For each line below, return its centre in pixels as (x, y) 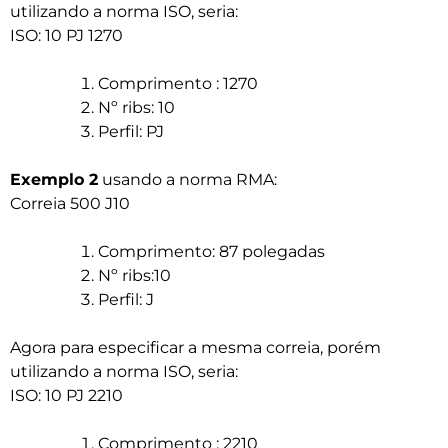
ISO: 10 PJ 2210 (66, 396)
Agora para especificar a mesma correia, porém (195, 348)
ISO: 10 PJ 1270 (66, 36)
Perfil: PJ (131, 132)
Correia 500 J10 (70, 204)
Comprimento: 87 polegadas (211, 252)
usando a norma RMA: (187, 180)
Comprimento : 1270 (178, 84)
